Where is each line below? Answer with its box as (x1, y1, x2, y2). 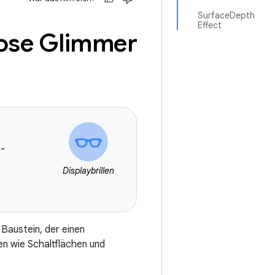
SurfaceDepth (198, 10, 255, 21)
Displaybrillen (63, 165, 114, 176)
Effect (198, 20, 222, 31)
